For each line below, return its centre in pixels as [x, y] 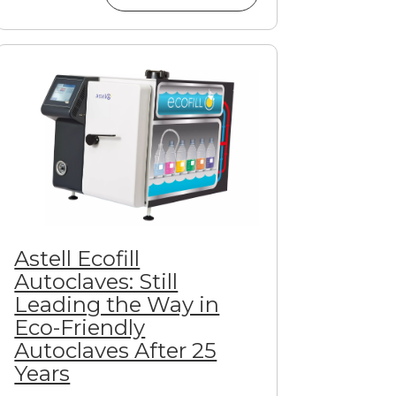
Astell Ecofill [77, 258]
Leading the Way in [117, 304]
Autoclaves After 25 [116, 350]
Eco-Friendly [80, 327]
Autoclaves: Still [96, 281]
